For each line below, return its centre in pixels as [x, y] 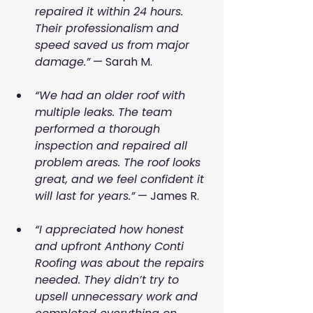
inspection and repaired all [113, 146]
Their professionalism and [109, 29]
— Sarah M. [121, 62]
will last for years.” [85, 196]
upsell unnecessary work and [118, 297]
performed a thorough [99, 129]
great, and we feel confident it [121, 180]
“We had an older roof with [112, 96]
